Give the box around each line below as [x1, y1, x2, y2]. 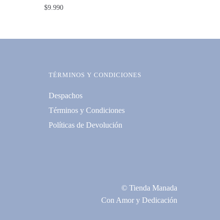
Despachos [48, 91, 82, 100]
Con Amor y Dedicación [101, 196, 177, 205]
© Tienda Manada [121, 184, 177, 192]
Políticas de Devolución [48, 120, 122, 129]
